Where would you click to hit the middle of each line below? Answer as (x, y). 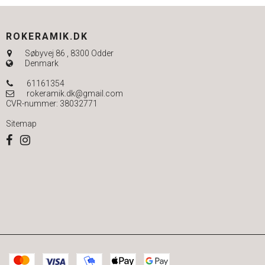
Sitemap (21, 123)
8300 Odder (91, 53)
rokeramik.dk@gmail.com (75, 93)
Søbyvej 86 (45, 53)
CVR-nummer (31, 103)
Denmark (42, 63)
